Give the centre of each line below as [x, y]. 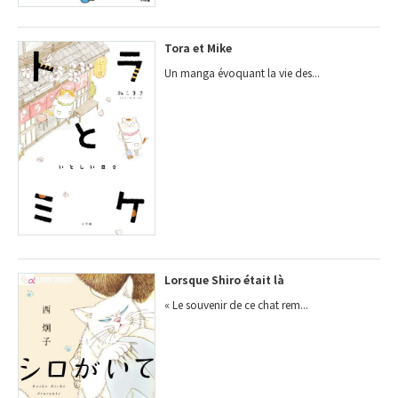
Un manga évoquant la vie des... [243, 72]
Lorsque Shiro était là [225, 280]
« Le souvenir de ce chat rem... [237, 305]
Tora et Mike [199, 47]
